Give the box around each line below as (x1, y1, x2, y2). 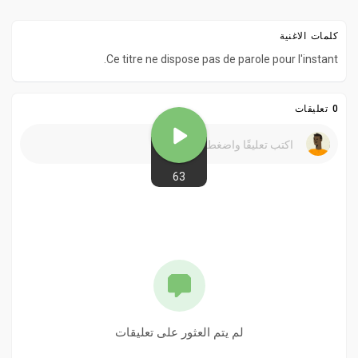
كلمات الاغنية (280, 30, 338, 42)
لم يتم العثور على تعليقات (114, 325, 244, 340)
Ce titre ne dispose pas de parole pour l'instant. (106, 53, 338, 66)
